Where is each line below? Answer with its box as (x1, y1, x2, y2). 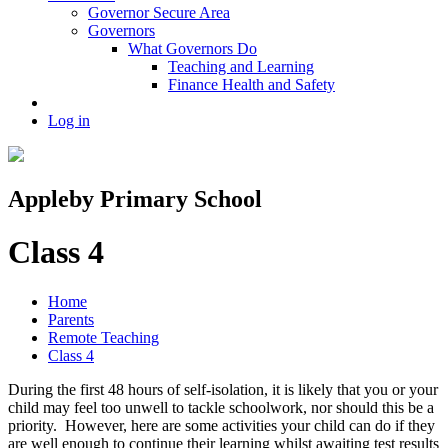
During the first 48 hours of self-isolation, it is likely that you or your (8, 380, 438, 398)
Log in (48, 112, 90, 130)
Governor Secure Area (88, 4, 230, 22)
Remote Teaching (48, 328, 159, 346)
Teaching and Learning (168, 58, 314, 76)
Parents (48, 310, 94, 328)
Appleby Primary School (8, 186, 262, 213)
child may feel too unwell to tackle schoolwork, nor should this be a (8, 398, 434, 416)
